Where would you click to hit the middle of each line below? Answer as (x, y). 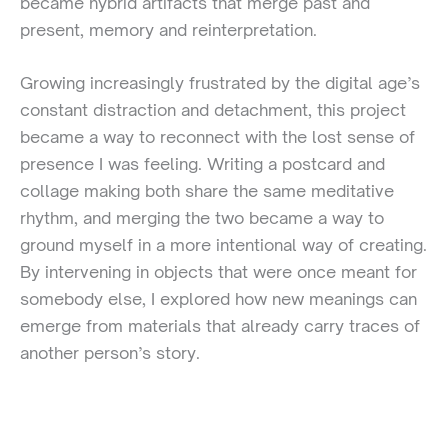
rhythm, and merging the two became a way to (202, 218)
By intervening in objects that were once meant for (218, 272)
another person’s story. (110, 353)
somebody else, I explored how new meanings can (218, 299)
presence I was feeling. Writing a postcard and (202, 164)
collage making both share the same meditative (207, 191)
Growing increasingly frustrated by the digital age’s (220, 83)
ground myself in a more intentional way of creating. (223, 245)
